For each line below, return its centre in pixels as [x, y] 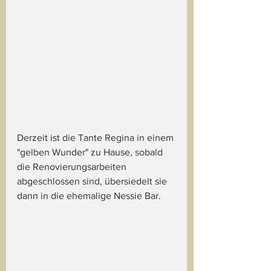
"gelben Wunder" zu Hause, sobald [91, 152]
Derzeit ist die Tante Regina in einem [96, 138]
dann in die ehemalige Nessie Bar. [89, 196]
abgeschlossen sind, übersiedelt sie [93, 181]
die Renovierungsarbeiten [73, 167]
